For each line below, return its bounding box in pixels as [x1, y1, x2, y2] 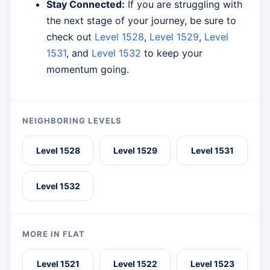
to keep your [141, 47, 202, 60]
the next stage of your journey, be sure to [46, 14, 236, 27]
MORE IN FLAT [22, 229, 86, 239]
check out [46, 31, 95, 43]
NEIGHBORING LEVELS [22, 116, 122, 126]
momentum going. [46, 63, 129, 76]
